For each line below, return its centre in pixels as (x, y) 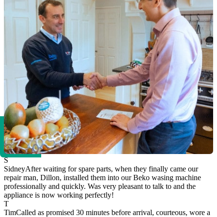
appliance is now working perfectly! (59, 195)
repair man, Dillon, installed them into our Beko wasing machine (102, 178)
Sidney (15, 169)
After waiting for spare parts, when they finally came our (112, 169)
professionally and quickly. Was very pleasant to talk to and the (100, 186)
